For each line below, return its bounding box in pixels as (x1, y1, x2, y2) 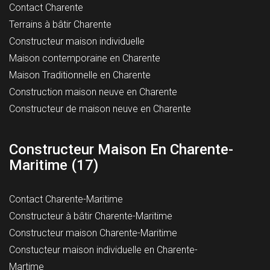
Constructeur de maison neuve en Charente (9, 102, 191, 115)
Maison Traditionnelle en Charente (9, 69, 151, 81)
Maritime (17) (9, 156, 98, 174)
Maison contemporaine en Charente (9, 52, 160, 64)
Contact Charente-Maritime (9, 193, 123, 205)
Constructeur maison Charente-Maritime (9, 227, 177, 239)
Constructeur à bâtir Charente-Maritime (9, 210, 172, 222)
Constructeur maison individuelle (9, 35, 145, 47)
